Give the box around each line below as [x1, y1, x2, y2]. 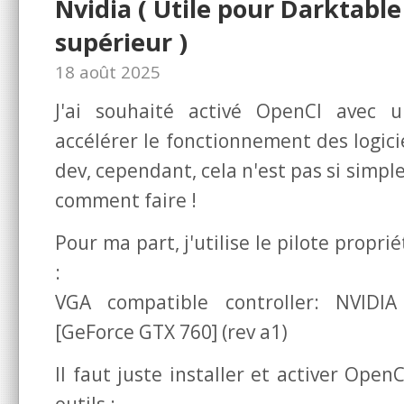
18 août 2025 [55, 60, 161, 84]
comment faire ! [55, 187, 197, 213]
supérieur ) [55, 24, 188, 59]
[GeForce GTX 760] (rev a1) [55, 318, 288, 344]
